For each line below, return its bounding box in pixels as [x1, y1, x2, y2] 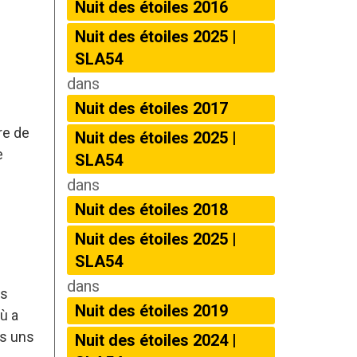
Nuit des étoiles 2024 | [74, 331, 237, 350]
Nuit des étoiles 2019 [74, 301, 228, 320]
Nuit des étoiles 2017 [74, 99, 228, 118]
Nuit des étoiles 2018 [74, 200, 228, 219]
